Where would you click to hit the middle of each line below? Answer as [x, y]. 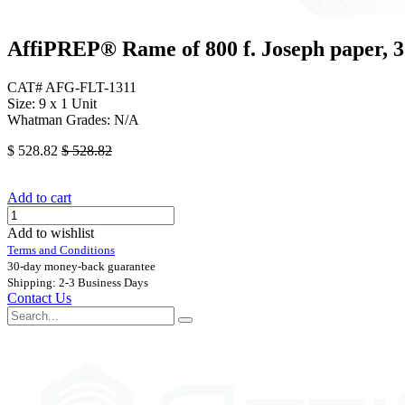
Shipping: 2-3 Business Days [78, 283]
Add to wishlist [51, 233]
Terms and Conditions [61, 250]
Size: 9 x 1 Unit [52, 104]
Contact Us [39, 298]
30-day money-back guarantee [81, 267]
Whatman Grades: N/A [73, 120]
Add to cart [39, 198]
